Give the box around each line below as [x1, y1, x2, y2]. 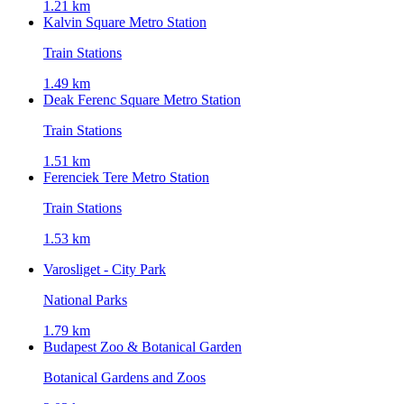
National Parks [43, 291, 127, 308]
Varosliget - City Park [43, 261, 166, 277]
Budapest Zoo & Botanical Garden [43, 338, 242, 354]
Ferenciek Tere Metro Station [43, 169, 209, 185]
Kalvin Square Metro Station [43, 14, 207, 30]
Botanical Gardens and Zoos [43, 369, 206, 385]
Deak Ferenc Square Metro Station [43, 91, 241, 107]
